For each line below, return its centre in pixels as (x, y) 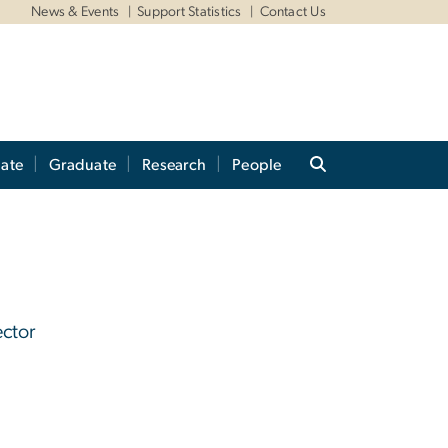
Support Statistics (189, 12)
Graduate (83, 165)
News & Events (75, 12)
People (257, 165)
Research (174, 165)
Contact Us (292, 12)
